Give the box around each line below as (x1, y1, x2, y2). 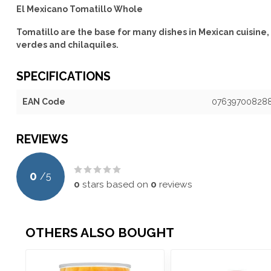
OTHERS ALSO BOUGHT (25, 224, 174, 240)
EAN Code (22, 96, 65, 106)
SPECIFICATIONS (16, 69, 111, 83)
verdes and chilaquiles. (16, 39, 119, 50)
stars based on (80, 178, 151, 190)
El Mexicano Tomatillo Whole (16, 4, 143, 14)
